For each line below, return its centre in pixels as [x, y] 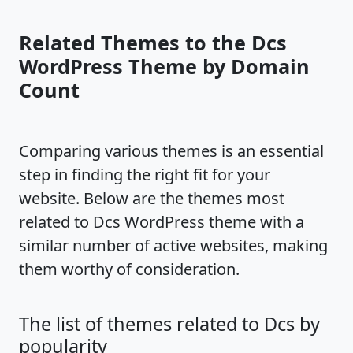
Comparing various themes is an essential [171, 151]
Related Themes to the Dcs [153, 43]
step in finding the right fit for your [145, 175]
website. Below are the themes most [152, 198]
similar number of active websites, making [173, 245]
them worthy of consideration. [129, 269]
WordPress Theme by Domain [164, 66]
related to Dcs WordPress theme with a [162, 222]
